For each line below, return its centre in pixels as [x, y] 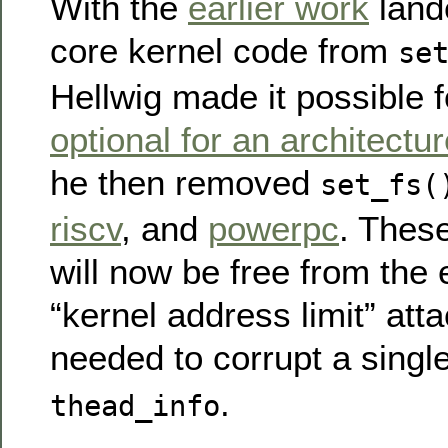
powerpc [273, 229]
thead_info [135, 406]
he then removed [185, 183]
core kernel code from [224, 51]
